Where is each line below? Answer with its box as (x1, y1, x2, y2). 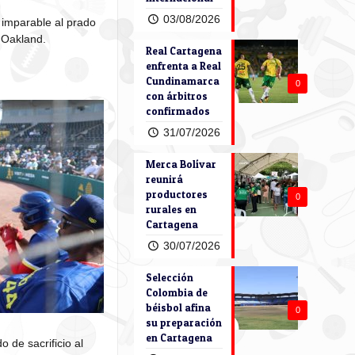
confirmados (146, 105, 210, 117)
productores (146, 188, 208, 200)
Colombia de (146, 286, 208, 299)
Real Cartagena (146, 44, 222, 57)
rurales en (146, 203, 197, 216)
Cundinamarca (146, 74, 219, 87)
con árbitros (146, 90, 208, 102)
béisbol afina (146, 301, 211, 314)
